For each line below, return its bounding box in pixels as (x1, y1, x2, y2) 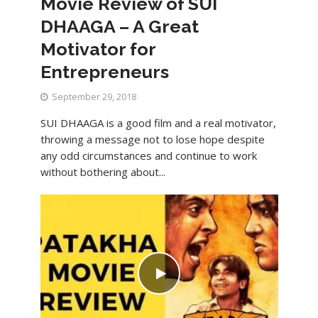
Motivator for (40, 38, 155, 60)
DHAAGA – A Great (40, 15, 199, 37)
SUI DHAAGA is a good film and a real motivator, (40, 115, 276, 130)
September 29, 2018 (51, 90, 136, 103)
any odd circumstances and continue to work (40, 148, 257, 163)
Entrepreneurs (40, 60, 169, 82)
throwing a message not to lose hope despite (40, 131, 265, 146)
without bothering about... (40, 164, 165, 179)
